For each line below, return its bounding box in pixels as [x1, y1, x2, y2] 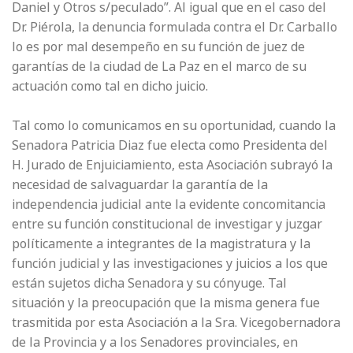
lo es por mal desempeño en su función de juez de [12, 35, 305, 59]
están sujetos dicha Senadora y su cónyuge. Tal [12, 271, 287, 295]
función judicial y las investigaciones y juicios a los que [12, 251, 328, 276]
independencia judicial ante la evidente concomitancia [12, 192, 325, 217]
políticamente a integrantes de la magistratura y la [12, 232, 310, 256]
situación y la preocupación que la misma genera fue [12, 291, 320, 315]
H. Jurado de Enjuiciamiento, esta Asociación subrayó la [12, 153, 333, 177]
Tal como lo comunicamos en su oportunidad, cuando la [12, 113, 336, 138]
